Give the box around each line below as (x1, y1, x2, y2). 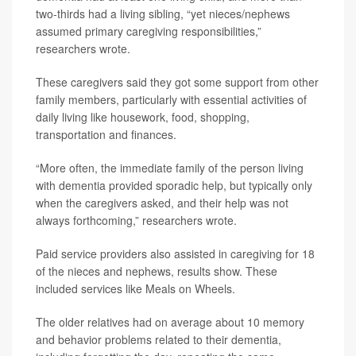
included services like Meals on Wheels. (36, 281, 235, 296)
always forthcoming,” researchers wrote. (36, 212, 237, 228)
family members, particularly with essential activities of (36, 91, 307, 107)
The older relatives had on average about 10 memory (36, 314, 304, 330)
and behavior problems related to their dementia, (36, 331, 281, 347)
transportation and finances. (36, 126, 176, 142)
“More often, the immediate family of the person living (36, 160, 304, 176)
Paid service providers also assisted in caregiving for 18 (36, 246, 315, 261)
